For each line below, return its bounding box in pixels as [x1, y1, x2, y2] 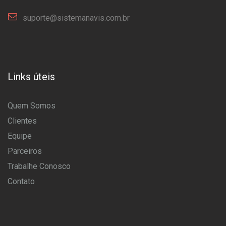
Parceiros [8, 146, 42, 156]
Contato [8, 177, 35, 186]
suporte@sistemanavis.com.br [23, 13, 130, 23]
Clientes [8, 116, 37, 126]
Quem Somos [8, 101, 55, 110]
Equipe [8, 131, 32, 141]
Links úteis [8, 71, 55, 83]
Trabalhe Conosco [8, 161, 71, 171]
